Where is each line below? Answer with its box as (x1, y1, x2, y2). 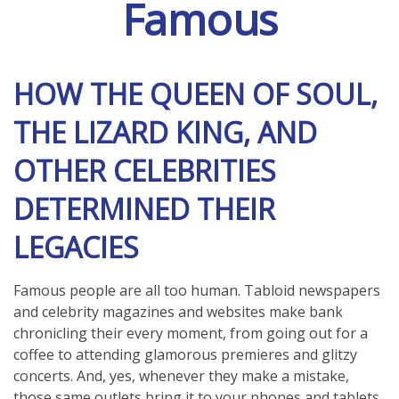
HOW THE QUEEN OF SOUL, (13, 75, 378, 113)
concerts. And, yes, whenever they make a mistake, (13, 366, 349, 386)
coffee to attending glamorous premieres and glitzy (13, 345, 357, 364)
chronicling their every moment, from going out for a (13, 323, 368, 343)
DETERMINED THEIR (13, 190, 275, 228)
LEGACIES (13, 228, 160, 266)
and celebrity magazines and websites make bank (13, 302, 343, 322)
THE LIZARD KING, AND (13, 113, 317, 151)
